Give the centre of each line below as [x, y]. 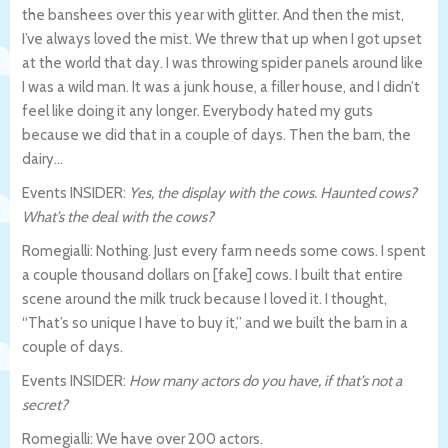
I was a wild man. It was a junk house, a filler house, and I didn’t [221, 86]
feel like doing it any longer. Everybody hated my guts [197, 110]
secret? [45, 404]
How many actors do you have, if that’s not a [265, 380]
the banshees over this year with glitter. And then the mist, [213, 14]
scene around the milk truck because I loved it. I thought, [204, 298]
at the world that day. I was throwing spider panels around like [222, 62]
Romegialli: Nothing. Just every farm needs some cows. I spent [224, 250]
